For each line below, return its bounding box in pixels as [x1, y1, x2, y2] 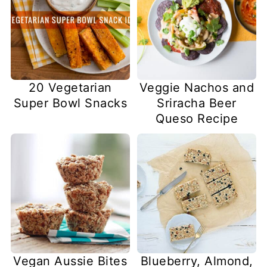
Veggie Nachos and [139, 80, 254, 95]
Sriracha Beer [157, 95, 237, 110]
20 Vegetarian [29, 80, 112, 95]
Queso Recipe [156, 111, 238, 126]
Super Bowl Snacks [13, 95, 128, 110]
